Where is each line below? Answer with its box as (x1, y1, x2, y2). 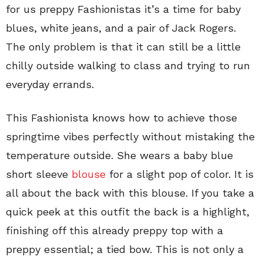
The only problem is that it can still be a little (6, 41, 241, 53)
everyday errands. (6, 78, 94, 90)
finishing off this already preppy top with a (6, 224, 223, 237)
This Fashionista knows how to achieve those (6, 112, 237, 124)
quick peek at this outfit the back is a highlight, (6, 205, 249, 218)
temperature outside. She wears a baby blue (6, 149, 233, 161)
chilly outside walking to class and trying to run (6, 59, 250, 72)
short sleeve (6, 168, 72, 180)
